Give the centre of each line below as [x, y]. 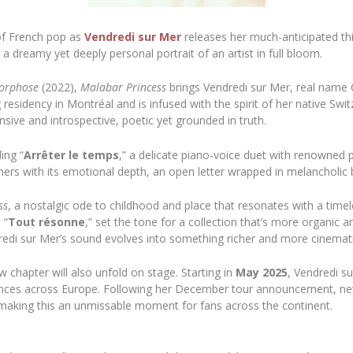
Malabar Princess [123, 87]
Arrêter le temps [71, 154]
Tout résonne [46, 222]
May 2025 [262, 273]
